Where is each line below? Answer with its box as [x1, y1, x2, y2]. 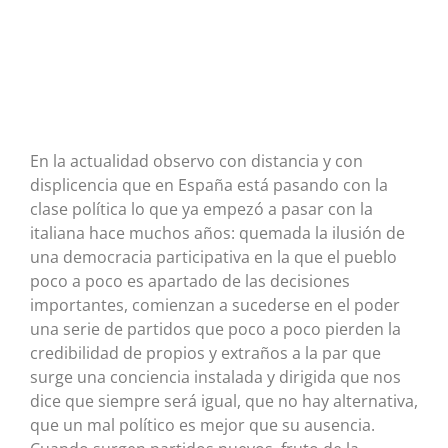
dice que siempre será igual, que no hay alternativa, [30, 389, 418, 412]
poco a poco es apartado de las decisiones [30, 269, 350, 292]
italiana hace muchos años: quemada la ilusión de [30, 221, 405, 244]
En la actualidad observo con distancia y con [30, 149, 363, 172]
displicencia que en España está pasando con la [30, 173, 388, 196]
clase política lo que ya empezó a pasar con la [30, 197, 373, 220]
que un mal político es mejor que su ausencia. [30, 413, 375, 436]
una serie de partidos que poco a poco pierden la [30, 317, 401, 340]
